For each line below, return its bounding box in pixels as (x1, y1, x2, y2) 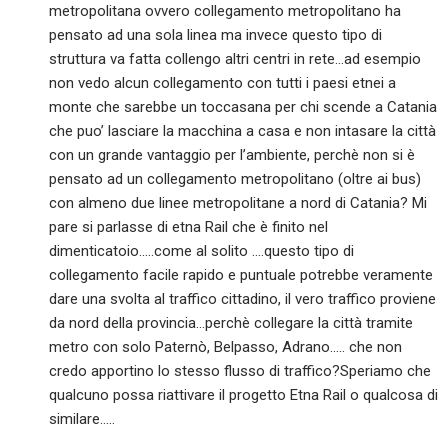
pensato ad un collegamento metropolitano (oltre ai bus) (49, 170, 422, 189)
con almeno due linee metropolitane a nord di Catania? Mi (49, 194, 428, 213)
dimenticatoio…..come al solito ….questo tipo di (49, 242, 355, 261)
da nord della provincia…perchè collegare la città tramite (49, 314, 414, 333)
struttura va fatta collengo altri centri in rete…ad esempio (49, 50, 422, 69)
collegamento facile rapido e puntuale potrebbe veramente (49, 266, 434, 285)
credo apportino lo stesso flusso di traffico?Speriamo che (49, 362, 432, 381)
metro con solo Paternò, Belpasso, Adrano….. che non (49, 338, 403, 357)
